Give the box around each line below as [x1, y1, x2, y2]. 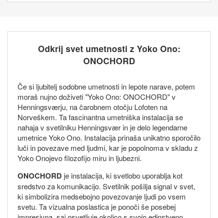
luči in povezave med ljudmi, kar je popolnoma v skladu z [18, 143, 198, 153]
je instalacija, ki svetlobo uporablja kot [62, 170, 182, 181]
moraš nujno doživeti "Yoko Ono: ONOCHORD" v [18, 91, 176, 102]
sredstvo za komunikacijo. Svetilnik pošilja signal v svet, [18, 181, 195, 192]
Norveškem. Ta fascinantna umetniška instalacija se [18, 112, 183, 123]
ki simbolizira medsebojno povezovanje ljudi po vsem [18, 191, 186, 202]
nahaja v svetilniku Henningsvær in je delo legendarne [18, 122, 187, 133]
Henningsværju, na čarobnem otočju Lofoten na [18, 102, 167, 112]
